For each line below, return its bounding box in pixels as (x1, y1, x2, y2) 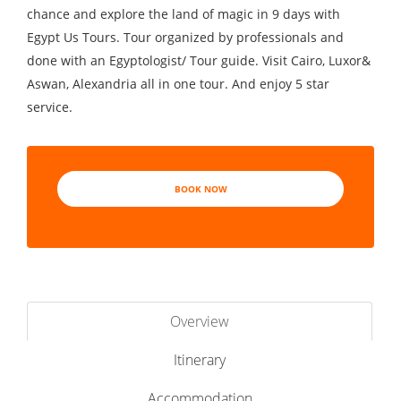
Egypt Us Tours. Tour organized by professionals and (27, 29, 344, 46)
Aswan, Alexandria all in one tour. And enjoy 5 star (27, 75, 329, 92)
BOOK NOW (174, 183, 227, 195)
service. (27, 98, 73, 115)
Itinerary (174, 350, 226, 370)
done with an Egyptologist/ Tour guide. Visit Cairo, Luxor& (27, 52, 371, 69)
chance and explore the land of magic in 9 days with (27, 5, 340, 22)
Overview (170, 311, 229, 331)
